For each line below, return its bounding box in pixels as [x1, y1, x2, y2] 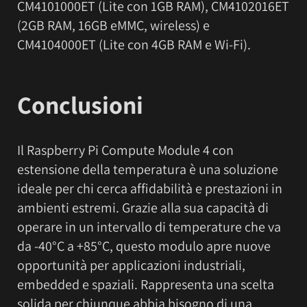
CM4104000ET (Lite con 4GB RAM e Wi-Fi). [17, 36, 251, 54]
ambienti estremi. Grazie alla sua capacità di [17, 198, 269, 217]
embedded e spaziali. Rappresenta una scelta [17, 275, 274, 293]
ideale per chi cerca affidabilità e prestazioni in [17, 179, 282, 197]
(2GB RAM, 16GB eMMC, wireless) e [17, 16, 210, 35]
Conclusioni [17, 88, 143, 121]
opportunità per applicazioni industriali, [17, 256, 245, 274]
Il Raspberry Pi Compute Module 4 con [17, 140, 234, 159]
